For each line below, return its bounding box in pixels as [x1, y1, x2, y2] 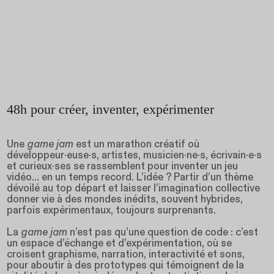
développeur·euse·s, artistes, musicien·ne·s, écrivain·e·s [7, 149, 262, 163]
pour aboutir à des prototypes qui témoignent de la [7, 259, 245, 273]
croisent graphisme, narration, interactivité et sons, [7, 248, 245, 262]
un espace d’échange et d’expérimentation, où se [7, 237, 232, 251]
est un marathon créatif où [73, 138, 200, 152]
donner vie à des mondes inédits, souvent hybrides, [7, 193, 243, 207]
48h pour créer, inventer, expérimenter [7, 102, 215, 117]
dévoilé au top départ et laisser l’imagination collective [7, 182, 261, 196]
